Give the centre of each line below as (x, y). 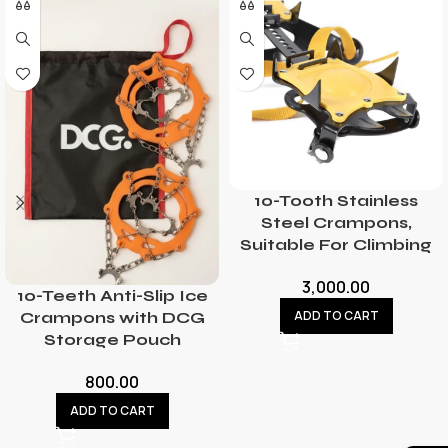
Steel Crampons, (336, 223)
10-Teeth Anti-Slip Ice (112, 296)
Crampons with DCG (112, 318)
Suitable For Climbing (336, 245)
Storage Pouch (112, 340)
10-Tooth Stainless (336, 201)
